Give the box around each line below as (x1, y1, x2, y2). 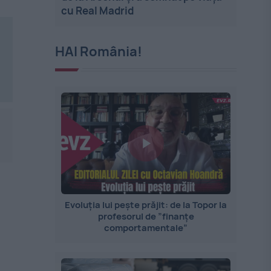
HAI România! (55, 42, 143, 60)
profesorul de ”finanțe (97, 210, 194, 223)
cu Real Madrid (61, 4, 134, 18)
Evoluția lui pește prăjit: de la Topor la (65, 198, 227, 211)
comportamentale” (104, 221, 188, 234)
